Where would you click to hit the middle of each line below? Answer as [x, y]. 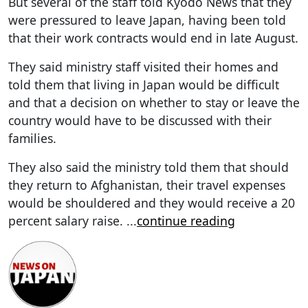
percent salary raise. [67, 220]
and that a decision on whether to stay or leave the [154, 102]
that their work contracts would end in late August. [153, 37]
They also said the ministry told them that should [148, 167]
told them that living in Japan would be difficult [144, 84]
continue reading [186, 220]
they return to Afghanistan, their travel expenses [147, 185]
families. [32, 138]
